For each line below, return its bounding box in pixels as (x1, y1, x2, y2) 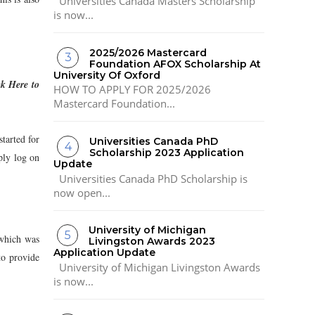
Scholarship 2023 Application (89, 146, 245, 159)
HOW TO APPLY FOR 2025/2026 (53, 82, 211, 97)
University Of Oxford (53, 68, 160, 82)
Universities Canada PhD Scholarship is (53, 171, 247, 186)
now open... (53, 185, 110, 200)
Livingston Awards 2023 (89, 235, 216, 248)
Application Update (53, 246, 155, 259)
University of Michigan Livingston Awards (53, 260, 260, 275)
